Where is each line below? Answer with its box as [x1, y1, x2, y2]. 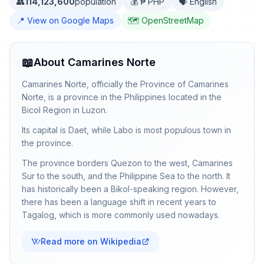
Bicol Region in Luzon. [22, 105, 107, 115]
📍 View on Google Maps [16, 15, 114, 25]
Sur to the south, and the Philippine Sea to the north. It [22, 171, 230, 181]
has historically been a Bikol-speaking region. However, [22, 184, 239, 194]
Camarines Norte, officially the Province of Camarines [22, 79, 229, 89]
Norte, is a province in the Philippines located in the [22, 92, 222, 102]
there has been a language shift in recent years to [22, 197, 216, 207]
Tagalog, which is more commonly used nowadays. [22, 210, 220, 220]
